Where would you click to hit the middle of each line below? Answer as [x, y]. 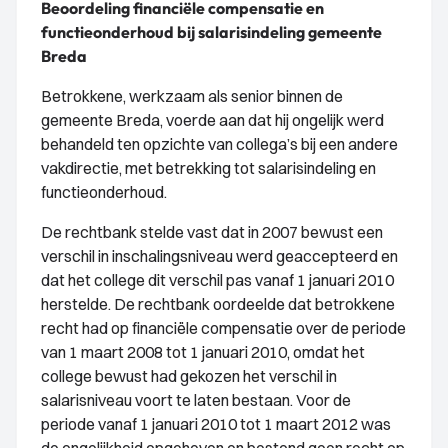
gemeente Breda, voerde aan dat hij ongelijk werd [212, 120]
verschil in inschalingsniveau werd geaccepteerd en [219, 256]
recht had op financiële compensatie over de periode [223, 328]
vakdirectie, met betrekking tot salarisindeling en [208, 168]
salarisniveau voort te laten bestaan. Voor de [196, 400]
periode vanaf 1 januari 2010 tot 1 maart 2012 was [216, 424]
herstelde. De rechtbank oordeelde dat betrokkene [218, 304]
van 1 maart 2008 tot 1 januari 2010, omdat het [203, 352]
